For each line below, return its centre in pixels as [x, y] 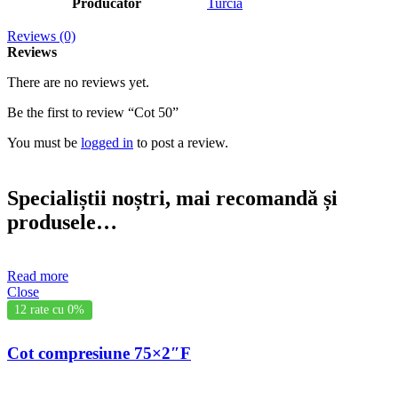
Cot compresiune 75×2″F [99, 353]
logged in [107, 142]
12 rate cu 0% [50, 309]
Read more [38, 275]
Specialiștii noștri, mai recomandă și [172, 198]
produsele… [62, 222]
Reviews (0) [41, 36]
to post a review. [181, 142]
